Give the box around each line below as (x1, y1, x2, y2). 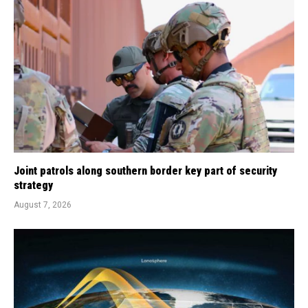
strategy (14, 179, 53, 192)
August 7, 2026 (14, 200, 71, 210)
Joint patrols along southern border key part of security (14, 164, 277, 178)
